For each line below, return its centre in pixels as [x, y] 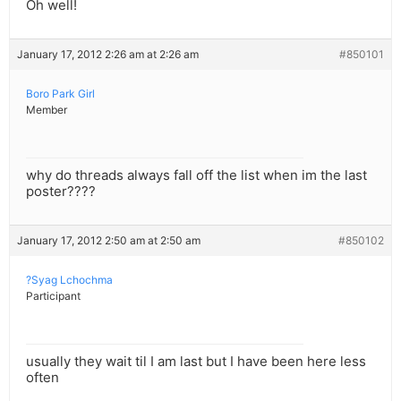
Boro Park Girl [60, 94]
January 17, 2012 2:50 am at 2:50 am [109, 241]
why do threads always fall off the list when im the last [196, 175]
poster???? [61, 192]
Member [47, 110]
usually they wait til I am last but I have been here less [196, 362]
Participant [53, 296]
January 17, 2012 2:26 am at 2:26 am [108, 55]
